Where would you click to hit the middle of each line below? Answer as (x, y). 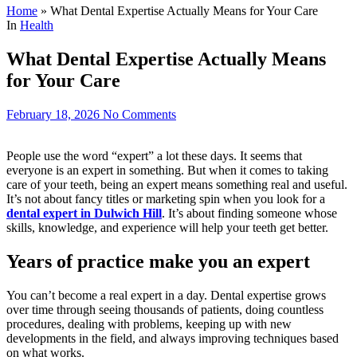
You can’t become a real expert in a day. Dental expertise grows (166, 295)
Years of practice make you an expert (158, 261)
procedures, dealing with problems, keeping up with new (149, 324)
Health (37, 25)
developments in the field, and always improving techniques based (173, 338)
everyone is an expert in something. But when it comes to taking (167, 170)
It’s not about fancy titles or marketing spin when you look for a (166, 198)
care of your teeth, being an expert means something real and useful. (177, 184)
